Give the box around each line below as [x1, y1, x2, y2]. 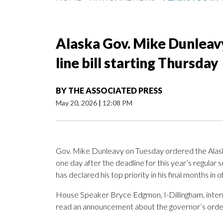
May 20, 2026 [56, 99, 99, 108]
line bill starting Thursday [56, 54, 218, 72]
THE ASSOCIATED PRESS [68, 86, 162, 96]
